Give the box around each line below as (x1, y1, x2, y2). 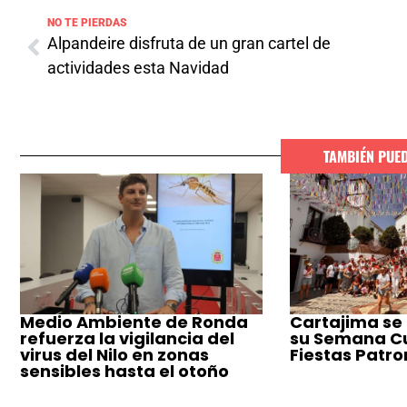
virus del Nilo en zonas (20, 343, 209, 367)
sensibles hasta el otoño (20, 360, 229, 383)
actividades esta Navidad (47, 57, 229, 77)
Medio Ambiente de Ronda (20, 311, 248, 334)
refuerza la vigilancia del (20, 327, 234, 351)
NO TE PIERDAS (47, 15, 127, 29)
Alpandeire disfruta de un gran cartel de (47, 33, 331, 53)
